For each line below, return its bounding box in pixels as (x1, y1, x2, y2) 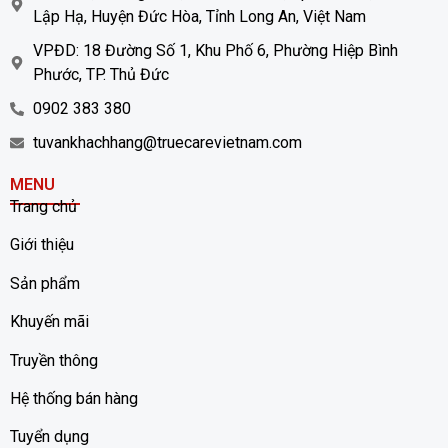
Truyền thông (10, 350, 98, 370)
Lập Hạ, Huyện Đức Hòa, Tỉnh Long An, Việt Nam (32, 6, 366, 26)
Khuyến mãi (10, 312, 89, 332)
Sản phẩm (10, 273, 80, 293)
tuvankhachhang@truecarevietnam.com (32, 132, 302, 152)
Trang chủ (10, 196, 77, 216)
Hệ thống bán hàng (10, 388, 138, 408)
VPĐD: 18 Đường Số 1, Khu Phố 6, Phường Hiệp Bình (32, 40, 398, 60)
